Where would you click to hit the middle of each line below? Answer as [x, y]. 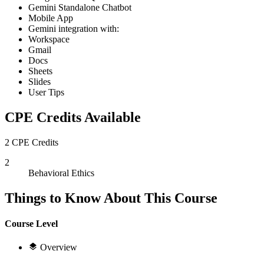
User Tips [46, 92]
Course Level [31, 223]
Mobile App [51, 18]
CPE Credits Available [73, 117]
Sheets [40, 71]
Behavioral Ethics [61, 173]
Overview [59, 247]
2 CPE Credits [32, 142]
